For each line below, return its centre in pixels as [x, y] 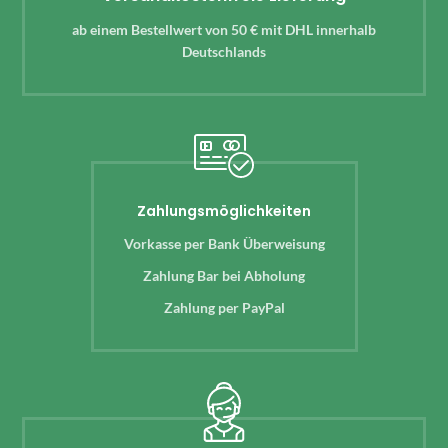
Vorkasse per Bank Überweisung [224, 244]
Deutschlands [224, 52]
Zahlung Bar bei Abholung [224, 276]
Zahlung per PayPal [224, 308]
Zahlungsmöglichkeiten [224, 211]
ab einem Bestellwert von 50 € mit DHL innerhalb [224, 30]
